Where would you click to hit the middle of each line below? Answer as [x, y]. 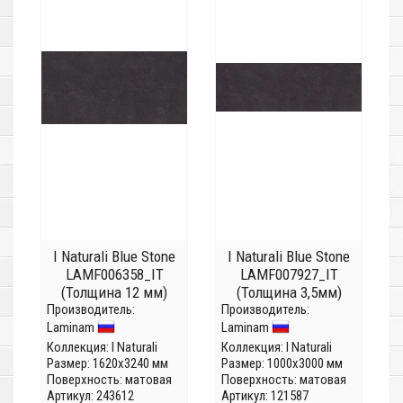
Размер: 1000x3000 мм [282, 364]
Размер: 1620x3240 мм [107, 364]
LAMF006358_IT [114, 275]
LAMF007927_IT [289, 275]
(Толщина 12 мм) [114, 293]
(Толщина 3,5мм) [289, 293]
